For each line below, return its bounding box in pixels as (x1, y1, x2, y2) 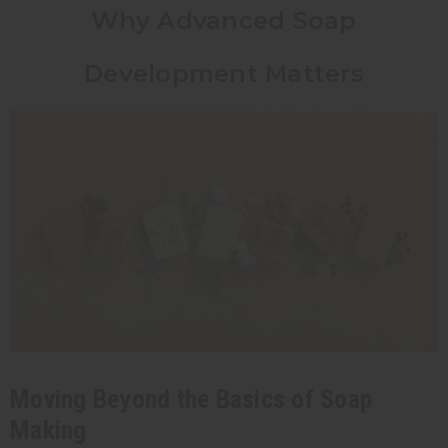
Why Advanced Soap (91, 5, 357, 35)
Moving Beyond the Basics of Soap (10, 383, 372, 414)
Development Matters (84, 58, 364, 88)
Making (10, 414, 87, 445)
